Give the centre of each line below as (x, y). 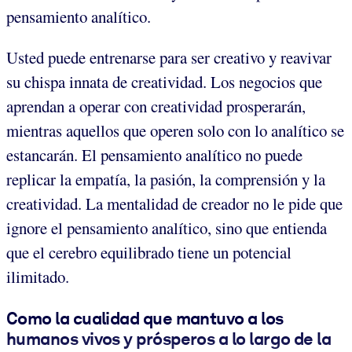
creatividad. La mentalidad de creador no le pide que (174, 204)
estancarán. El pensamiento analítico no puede (154, 155)
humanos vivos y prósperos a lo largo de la (169, 339)
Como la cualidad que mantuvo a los (145, 319)
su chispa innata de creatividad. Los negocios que (164, 82)
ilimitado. (38, 277)
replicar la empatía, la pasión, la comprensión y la (166, 180)
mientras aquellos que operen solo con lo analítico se (175, 131)
